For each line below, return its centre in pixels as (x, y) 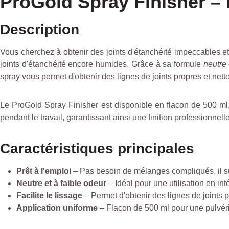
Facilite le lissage (49, 196)
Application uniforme (57, 208)
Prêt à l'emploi (44, 171)
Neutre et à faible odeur (61, 183)
